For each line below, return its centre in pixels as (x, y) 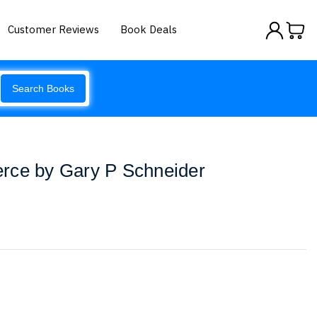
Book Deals (149, 29)
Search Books (43, 88)
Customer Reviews (54, 29)
